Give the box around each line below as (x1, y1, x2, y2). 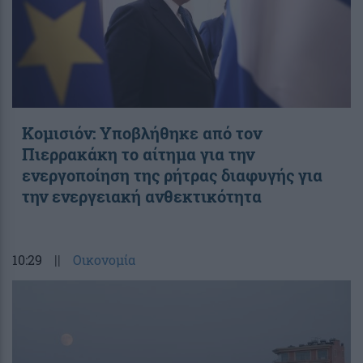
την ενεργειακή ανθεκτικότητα (22, 185, 262, 207)
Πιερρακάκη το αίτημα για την (22, 143, 254, 164)
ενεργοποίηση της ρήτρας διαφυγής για (22, 164, 322, 186)
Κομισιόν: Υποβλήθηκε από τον (22, 122, 262, 143)
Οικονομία (73, 250, 135, 268)
